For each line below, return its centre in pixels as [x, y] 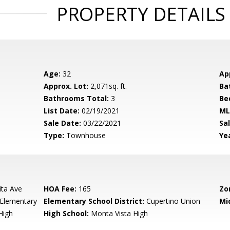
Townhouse [85, 135]
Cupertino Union [172, 201]
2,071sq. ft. [108, 86]
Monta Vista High [119, 213]
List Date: [62, 111]
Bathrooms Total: [76, 98]
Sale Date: [63, 123]
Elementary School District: [94, 201]
